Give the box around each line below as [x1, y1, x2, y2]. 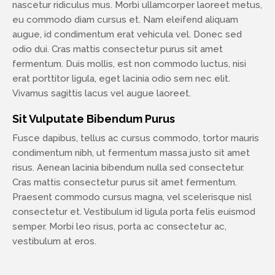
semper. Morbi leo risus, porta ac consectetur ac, [12, 220, 227, 232]
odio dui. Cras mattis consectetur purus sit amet [12, 43, 223, 55]
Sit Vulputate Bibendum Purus [12, 112, 175, 125]
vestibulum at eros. [12, 235, 96, 247]
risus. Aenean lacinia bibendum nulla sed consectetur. [12, 161, 244, 173]
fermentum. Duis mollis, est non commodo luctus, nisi [12, 58, 246, 69]
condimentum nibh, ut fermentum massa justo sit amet [12, 147, 250, 158]
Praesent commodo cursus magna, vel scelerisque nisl [12, 191, 252, 203]
